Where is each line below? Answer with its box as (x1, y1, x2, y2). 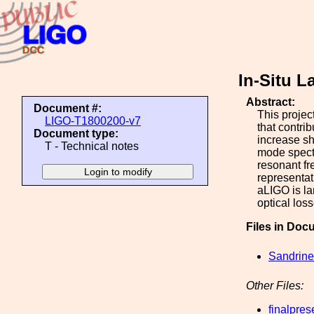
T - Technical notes (45, 140, 139, 152)
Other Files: (246, 280, 303, 292)
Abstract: (246, 96, 295, 108)
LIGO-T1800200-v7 (45, 115, 141, 127)
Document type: (34, 128, 118, 139)
